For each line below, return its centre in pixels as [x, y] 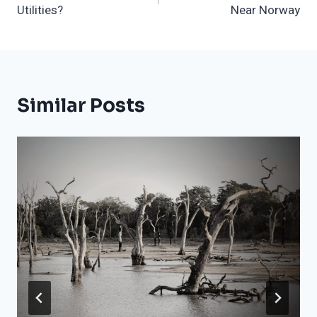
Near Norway [265, 11]
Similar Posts [81, 106]
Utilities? [40, 11]
